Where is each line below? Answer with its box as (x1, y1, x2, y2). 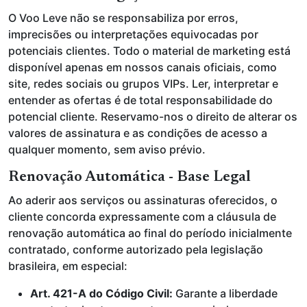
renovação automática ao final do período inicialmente (8, 226, 292, 240)
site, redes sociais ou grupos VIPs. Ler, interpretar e (8, 77, 278, 90)
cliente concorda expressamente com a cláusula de (8, 210, 276, 223)
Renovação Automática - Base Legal (8, 170, 251, 185)
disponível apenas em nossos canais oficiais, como (8, 60, 277, 74)
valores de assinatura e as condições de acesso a (8, 126, 267, 140)
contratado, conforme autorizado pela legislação (8, 243, 263, 256)
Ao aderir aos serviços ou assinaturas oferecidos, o (8, 193, 278, 207)
